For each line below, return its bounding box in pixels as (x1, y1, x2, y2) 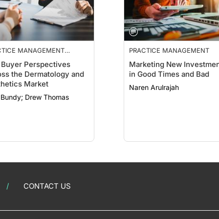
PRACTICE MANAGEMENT (129, 46, 209, 54)
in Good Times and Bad (129, 69, 209, 79)
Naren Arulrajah (129, 83, 179, 91)
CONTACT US (23, 181, 71, 191)
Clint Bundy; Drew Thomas (25, 93, 69, 101)
